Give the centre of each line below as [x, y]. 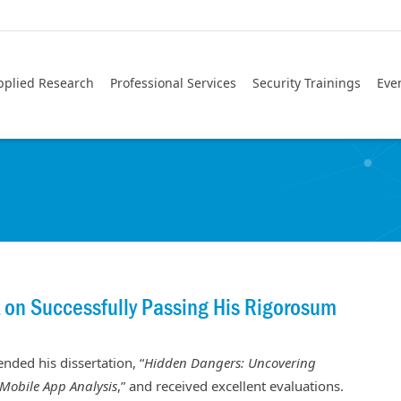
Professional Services [173, 83]
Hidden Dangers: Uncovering [230, 363]
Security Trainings [307, 83]
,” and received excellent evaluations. [230, 386]
